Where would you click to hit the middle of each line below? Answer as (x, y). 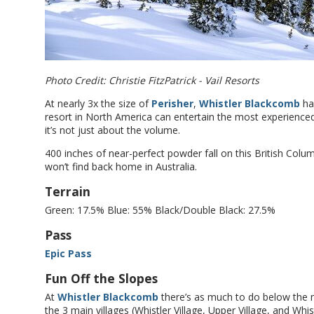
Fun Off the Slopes (101, 278)
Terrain (68, 191)
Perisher (172, 103)
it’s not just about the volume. (114, 130)
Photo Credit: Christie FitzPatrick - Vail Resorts (152, 80)
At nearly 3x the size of (98, 103)
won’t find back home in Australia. (121, 166)
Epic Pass (68, 253)
